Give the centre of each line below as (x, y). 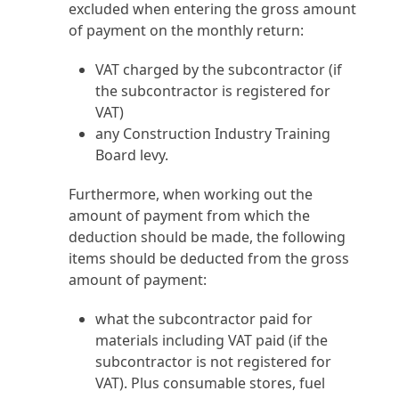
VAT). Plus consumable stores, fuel (211, 383)
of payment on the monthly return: (187, 30)
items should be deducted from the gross (209, 258)
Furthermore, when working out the (191, 194)
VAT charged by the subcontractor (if (219, 69)
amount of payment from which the (190, 216)
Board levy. (132, 155)
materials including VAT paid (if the (212, 340)
